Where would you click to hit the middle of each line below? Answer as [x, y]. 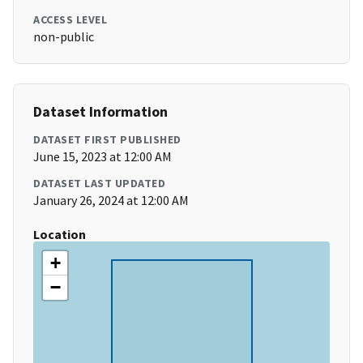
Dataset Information [100, 112]
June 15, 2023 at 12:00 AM [102, 157]
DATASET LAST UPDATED [99, 184]
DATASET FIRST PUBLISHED [107, 140]
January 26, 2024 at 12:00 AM [111, 201]
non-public [64, 37]
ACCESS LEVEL [70, 20]
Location [60, 235]
